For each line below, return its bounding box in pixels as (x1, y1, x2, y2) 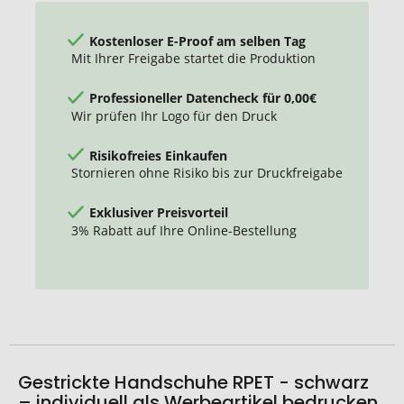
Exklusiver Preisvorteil (89, 203, 228, 221)
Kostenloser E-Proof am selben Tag (89, 32, 306, 50)
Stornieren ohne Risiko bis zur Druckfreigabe (71, 164, 343, 182)
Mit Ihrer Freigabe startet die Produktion (71, 50, 316, 68)
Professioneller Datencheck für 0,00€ (89, 88, 317, 106)
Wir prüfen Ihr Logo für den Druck (71, 106, 277, 124)
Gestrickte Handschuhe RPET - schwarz (18, 370, 369, 396)
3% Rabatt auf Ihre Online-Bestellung (71, 221, 297, 239)
